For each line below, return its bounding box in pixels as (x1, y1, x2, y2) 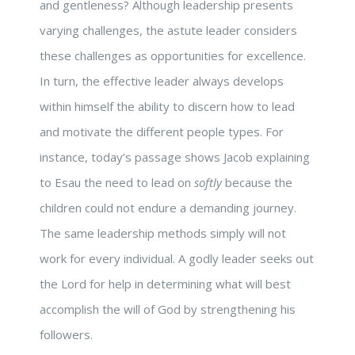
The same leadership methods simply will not (40, 225, 286, 242)
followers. (40, 326, 93, 343)
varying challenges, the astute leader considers (40, 22, 297, 39)
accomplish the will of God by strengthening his (40, 301, 296, 318)
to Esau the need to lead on (40, 174, 194, 191)
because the (222, 174, 292, 191)
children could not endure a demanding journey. (40, 200, 296, 216)
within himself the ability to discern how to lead (40, 98, 295, 115)
